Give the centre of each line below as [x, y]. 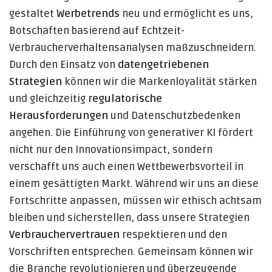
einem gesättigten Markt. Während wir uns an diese [134, 184]
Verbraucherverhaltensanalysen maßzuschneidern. [133, 48]
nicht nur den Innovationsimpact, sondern [111, 150]
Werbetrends [88, 14]
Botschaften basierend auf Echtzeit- [97, 31]
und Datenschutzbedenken [174, 116]
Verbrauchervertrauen [64, 235]
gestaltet [33, 14]
